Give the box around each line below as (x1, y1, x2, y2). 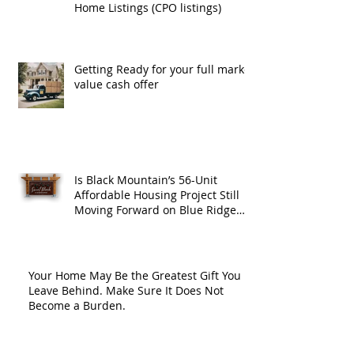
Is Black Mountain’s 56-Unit (74, 171, 217, 187)
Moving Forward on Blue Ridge (74, 201, 236, 217)
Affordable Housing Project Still (74, 186, 239, 202)
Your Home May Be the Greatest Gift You (28, 267, 241, 283)
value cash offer (74, 76, 159, 92)
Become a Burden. (28, 297, 126, 313)
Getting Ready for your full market (74, 61, 254, 77)
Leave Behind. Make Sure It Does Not (28, 282, 224, 298)
